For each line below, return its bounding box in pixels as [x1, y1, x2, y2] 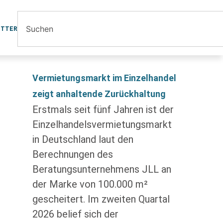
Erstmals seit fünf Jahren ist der [32, 104, 174, 115]
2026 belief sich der [32, 208, 118, 220]
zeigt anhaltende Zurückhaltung [32, 89, 166, 99]
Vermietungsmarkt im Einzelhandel [32, 73, 176, 83]
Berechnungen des [32, 148, 113, 160]
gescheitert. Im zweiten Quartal [32, 193, 170, 205]
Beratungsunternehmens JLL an [32, 163, 171, 175]
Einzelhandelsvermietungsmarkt [32, 118, 172, 130]
